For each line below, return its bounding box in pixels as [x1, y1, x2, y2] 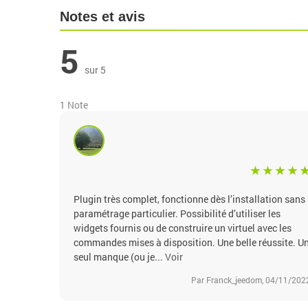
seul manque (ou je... [73, 250, 165, 263]
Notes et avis [59, 8, 145, 24]
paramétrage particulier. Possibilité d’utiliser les [73, 206, 280, 220]
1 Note [59, 98, 88, 111]
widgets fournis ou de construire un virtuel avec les [73, 221, 291, 234]
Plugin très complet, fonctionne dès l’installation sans [73, 192, 305, 206]
